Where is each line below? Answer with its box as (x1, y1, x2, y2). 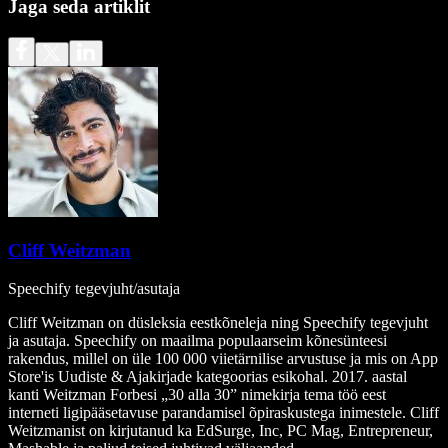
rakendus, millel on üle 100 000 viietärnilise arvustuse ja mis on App (8, 350, 438, 368)
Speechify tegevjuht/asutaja (8, 280, 180, 298)
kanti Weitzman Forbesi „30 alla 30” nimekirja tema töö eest (8, 386, 386, 404)
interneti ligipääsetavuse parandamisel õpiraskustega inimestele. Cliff (8, 404, 439, 422)
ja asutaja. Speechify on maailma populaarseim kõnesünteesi (8, 332, 387, 350)
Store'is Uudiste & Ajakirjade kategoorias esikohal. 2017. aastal (8, 368, 407, 386)
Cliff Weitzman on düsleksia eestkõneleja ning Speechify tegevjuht (8, 314, 428, 332)
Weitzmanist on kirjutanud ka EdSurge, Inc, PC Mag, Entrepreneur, (8, 422, 433, 440)
